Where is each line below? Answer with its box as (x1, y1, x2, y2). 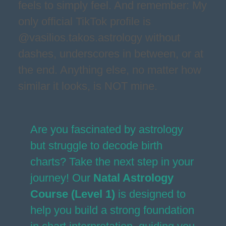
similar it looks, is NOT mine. (18, 80, 157, 92)
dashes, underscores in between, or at (18, 47, 203, 60)
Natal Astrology (93, 172, 174, 184)
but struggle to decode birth (30, 139, 162, 152)
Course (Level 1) (30, 188, 115, 200)
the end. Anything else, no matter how (18, 64, 201, 76)
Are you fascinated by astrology (30, 123, 183, 136)
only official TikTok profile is (18, 15, 151, 28)
